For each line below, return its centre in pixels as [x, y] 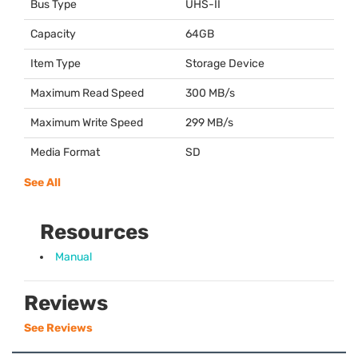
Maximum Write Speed [87, 123]
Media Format [65, 153]
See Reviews [58, 328]
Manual [74, 257]
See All [42, 183]
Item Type [56, 64]
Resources [94, 233]
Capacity [53, 34]
